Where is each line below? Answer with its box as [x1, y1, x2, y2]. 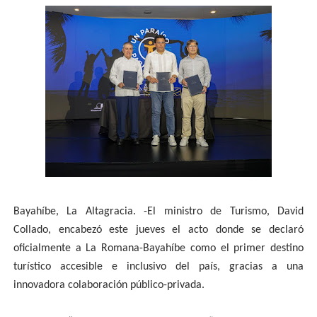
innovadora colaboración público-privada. [13, 279, 207, 291]
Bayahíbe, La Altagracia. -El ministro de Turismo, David [13, 206, 304, 217]
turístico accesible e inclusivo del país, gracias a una [13, 261, 304, 272]
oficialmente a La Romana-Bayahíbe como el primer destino [13, 243, 304, 254]
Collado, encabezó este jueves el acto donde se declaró [13, 224, 304, 236]
